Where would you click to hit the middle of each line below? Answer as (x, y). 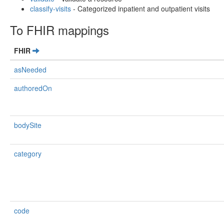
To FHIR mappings (59, 30)
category (28, 153)
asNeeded (30, 69)
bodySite (28, 125)
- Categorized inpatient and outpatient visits (140, 8)
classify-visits (50, 8)
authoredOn (33, 88)
